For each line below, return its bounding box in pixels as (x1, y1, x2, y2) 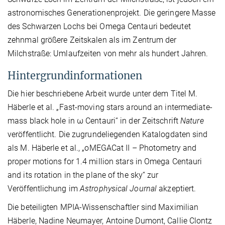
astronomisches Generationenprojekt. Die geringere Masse (8, 8, 216, 18)
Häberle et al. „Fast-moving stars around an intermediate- (8, 102, 212, 112)
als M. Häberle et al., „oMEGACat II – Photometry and (8, 143, 197, 153)
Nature (180, 116, 204, 126)
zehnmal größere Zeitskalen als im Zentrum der (8, 35, 177, 45)
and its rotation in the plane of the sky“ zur (8, 170, 159, 180)
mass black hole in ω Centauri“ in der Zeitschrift (8, 116, 180, 126)
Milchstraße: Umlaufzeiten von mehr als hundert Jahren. (8, 48, 208, 58)
